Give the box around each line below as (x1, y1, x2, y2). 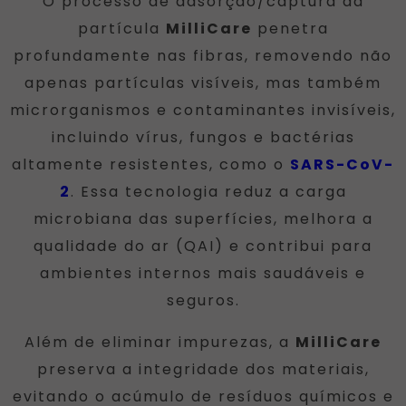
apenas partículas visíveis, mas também (24, 72, 382, 93)
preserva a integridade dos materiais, (36, 358, 370, 380)
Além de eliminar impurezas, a (24, 331, 295, 353)
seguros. (166, 289, 240, 311)
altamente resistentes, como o (12, 153, 290, 175)
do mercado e (210, 72, 333, 94)
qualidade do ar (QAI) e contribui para (34, 235, 372, 256)
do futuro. (228, 100, 314, 121)
